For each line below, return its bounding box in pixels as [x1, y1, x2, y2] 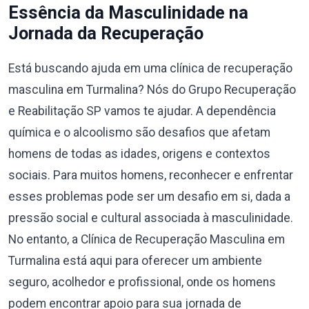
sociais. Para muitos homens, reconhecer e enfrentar [8, 168, 293, 182]
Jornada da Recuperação [8, 23, 203, 43]
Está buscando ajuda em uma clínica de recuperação [8, 61, 292, 75]
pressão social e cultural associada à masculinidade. [8, 211, 293, 225]
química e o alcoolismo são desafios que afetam [8, 126, 270, 139]
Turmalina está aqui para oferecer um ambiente [8, 254, 262, 268]
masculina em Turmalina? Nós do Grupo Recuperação [8, 83, 296, 97]
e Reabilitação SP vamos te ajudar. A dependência [8, 104, 276, 118]
